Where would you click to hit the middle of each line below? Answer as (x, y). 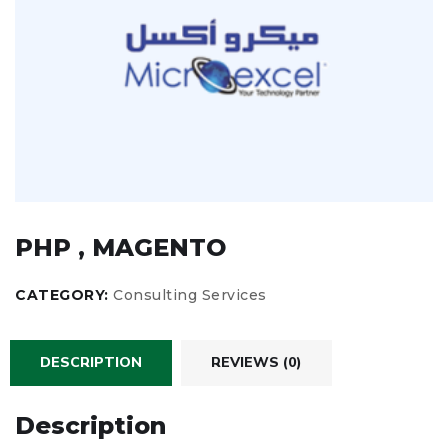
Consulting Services (190, 294)
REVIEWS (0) (256, 362)
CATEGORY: (64, 294)
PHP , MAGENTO (120, 247)
